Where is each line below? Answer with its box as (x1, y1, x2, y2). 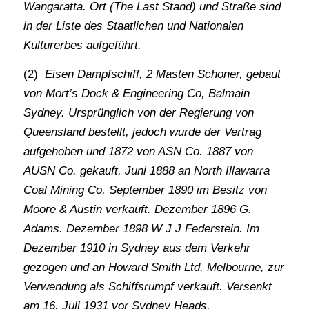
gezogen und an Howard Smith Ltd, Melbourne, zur (23, 261, 284, 275)
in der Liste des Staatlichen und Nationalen (23, 19, 243, 32)
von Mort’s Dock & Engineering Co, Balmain (23, 87, 250, 101)
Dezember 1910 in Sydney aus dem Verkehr (23, 241, 250, 255)
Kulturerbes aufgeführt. (23, 38, 141, 52)
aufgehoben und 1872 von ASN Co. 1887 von (23, 145, 253, 159)
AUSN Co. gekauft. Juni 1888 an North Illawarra (23, 164, 270, 178)
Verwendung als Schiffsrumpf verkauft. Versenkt (23, 280, 272, 294)
